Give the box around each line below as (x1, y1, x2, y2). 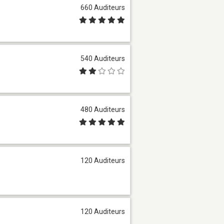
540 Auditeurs (80, 54, 125, 62)
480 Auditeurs (80, 105, 125, 113)
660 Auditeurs (80, 3, 125, 11)
